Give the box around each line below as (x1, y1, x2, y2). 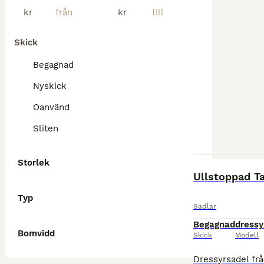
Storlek (18, 157, 49, 168)
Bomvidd (18, 228, 55, 239)
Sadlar (193, 202, 216, 210)
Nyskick (33, 81, 67, 91)
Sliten (33, 123, 58, 134)
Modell (235, 231, 259, 239)
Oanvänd (33, 102, 70, 113)
